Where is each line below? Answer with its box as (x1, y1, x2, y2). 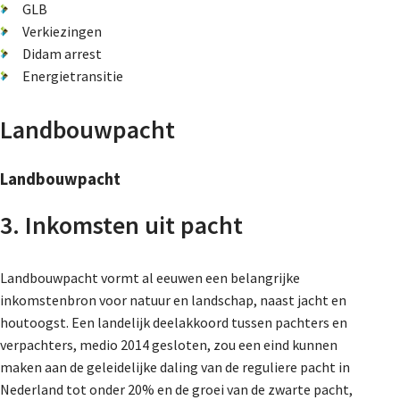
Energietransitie (22, 66, 123, 85)
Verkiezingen (22, 21, 102, 40)
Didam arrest (22, 44, 102, 62)
